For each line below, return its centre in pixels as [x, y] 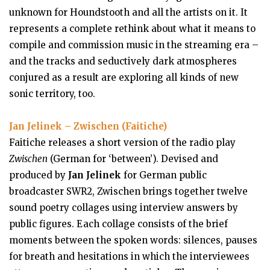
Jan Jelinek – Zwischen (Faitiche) [88, 126]
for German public [164, 175]
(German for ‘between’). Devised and [133, 159]
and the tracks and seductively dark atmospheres [123, 61]
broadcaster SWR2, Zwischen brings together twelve [128, 191]
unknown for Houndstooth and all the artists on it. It [128, 12]
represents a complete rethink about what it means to [132, 29]
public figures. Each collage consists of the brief [118, 224]
